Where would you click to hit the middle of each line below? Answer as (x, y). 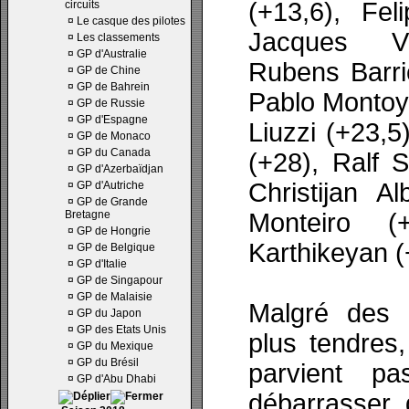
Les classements (118, 37)
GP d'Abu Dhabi (116, 379)
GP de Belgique (116, 247)
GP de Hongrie (114, 231)
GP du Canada (114, 152)
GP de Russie (111, 103)
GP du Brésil (108, 362)
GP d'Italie (102, 264)
